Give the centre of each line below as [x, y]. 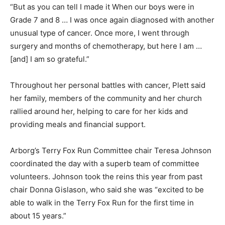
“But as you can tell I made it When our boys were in [102, 7]
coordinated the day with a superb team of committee [105, 164]
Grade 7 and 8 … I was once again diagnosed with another [112, 20]
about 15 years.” [38, 216]
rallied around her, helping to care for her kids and [99, 111]
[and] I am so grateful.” [50, 59]
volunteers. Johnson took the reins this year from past [106, 177]
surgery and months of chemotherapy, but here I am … [106, 46]
